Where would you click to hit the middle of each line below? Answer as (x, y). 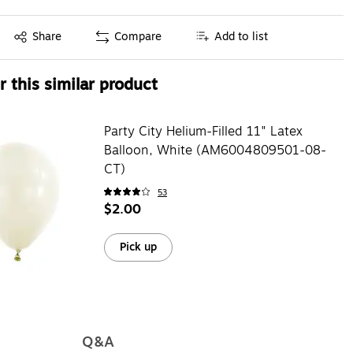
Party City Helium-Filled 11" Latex (203, 131)
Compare (138, 37)
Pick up (138, 247)
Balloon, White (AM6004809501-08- (215, 150)
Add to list (242, 37)
